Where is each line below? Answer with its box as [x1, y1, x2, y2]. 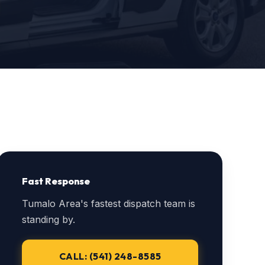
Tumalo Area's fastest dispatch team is [22, 198, 195, 209]
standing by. [22, 214, 75, 225]
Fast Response [22, 175, 90, 187]
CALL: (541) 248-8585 [59, 250, 161, 262]
